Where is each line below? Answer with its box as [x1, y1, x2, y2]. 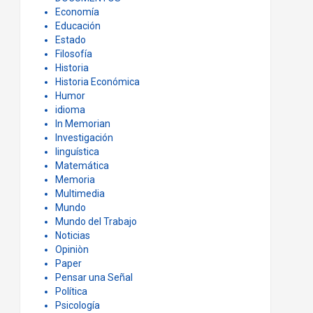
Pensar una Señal [54, 272, 133, 283]
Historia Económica [54, 76, 140, 87]
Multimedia [54, 188, 105, 199]
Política [54, 286, 87, 297]
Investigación [54, 132, 113, 143]
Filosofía [54, 48, 92, 59]
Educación [54, 20, 101, 31]
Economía [54, 6, 99, 17]
